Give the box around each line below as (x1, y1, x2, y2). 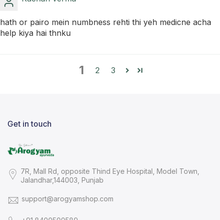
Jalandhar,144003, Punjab (20, 175, 104, 184)
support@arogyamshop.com (22, 194, 113, 203)
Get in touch (7, 119, 52, 129)
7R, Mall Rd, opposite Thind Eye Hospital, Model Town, (20, 166, 199, 175)
